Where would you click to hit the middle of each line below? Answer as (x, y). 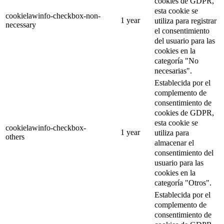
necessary (21, 25)
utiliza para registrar (185, 20)
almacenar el (174, 142)
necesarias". (173, 70)
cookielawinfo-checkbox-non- (53, 16)
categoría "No (176, 60)
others (15, 137)
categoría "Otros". (183, 182)
